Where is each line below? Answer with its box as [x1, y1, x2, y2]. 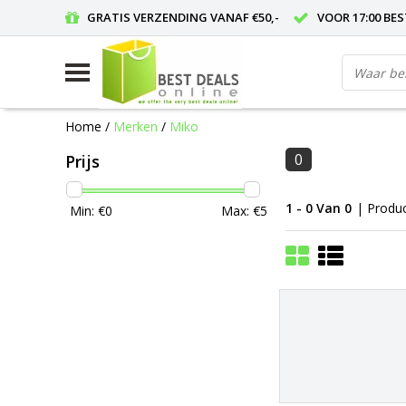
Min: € [70, 201, 105, 219]
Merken [113, 117, 158, 135]
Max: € [221, 201, 260, 219]
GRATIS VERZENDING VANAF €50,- [87, 9, 279, 25]
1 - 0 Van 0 [285, 198, 352, 217]
